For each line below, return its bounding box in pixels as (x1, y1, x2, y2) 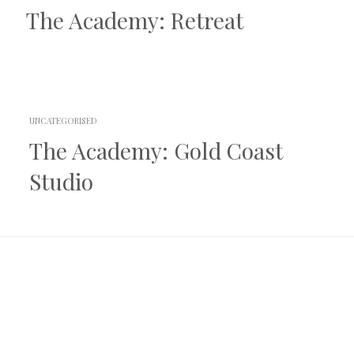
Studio (28, 167, 93, 197)
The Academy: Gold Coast (28, 136, 283, 166)
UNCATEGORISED (28, 115, 97, 127)
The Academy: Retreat (25, 6, 243, 36)
